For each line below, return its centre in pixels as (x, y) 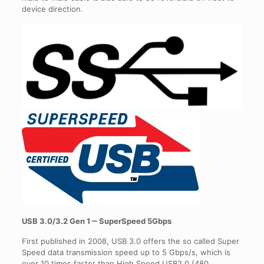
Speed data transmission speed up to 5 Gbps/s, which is (126, 253)
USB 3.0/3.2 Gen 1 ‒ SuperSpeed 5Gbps (96, 221)
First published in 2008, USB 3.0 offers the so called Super (130, 241)
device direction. (52, 9)
